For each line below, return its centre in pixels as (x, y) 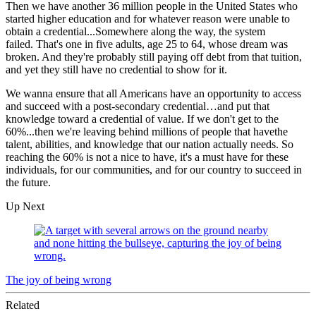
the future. (30, 182)
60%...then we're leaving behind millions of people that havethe (147, 131)
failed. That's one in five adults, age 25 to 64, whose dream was (147, 44)
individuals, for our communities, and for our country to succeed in (154, 169)
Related (23, 305)
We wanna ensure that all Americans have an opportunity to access (153, 93)
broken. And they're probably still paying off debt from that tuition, (154, 56)
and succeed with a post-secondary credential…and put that (138, 106)
